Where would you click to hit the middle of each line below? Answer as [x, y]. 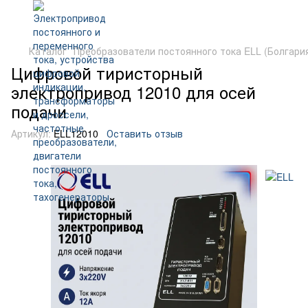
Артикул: [31, 133]
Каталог [48, 51]
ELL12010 [75, 133]
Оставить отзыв [145, 133]
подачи [39, 111]
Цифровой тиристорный [107, 73]
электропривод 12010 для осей [133, 92]
